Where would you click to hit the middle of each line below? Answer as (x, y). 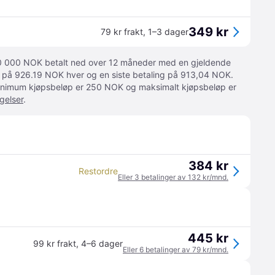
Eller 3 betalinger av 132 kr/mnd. (173, 177)
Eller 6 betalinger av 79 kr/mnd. (176, 250)
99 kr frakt (55, 243)
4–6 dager (102, 243)
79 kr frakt (122, 32)
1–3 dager (168, 32)
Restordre (98, 171)
